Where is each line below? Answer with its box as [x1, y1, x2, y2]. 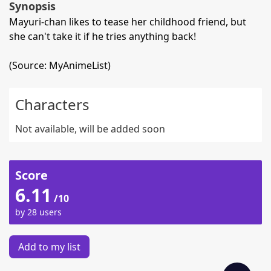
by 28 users [15, 206, 62, 218]
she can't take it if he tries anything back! [9, 30, 196, 43]
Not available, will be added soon [15, 122, 165, 135]
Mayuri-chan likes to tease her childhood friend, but [9, 15, 246, 28]
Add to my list [18, 240, 80, 253]
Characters [15, 94, 90, 114]
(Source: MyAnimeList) [9, 59, 111, 72]
